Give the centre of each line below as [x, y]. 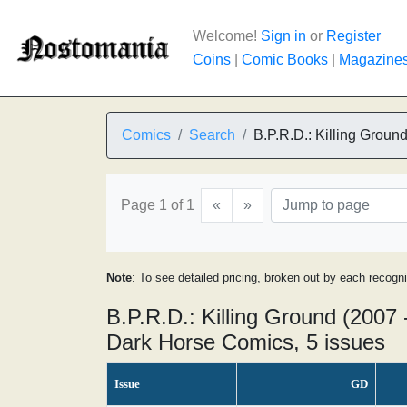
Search [212, 135]
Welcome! [227, 36]
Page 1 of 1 [158, 205]
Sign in [283, 36]
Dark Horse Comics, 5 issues [246, 342]
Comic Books [285, 60]
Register [353, 36]
